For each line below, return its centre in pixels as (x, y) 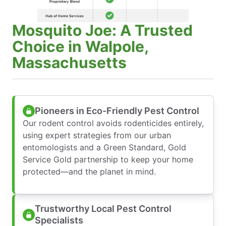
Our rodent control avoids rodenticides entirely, (113, 123)
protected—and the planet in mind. (89, 172)
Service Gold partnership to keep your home (108, 160)
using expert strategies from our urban (97, 135)
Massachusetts (69, 63)
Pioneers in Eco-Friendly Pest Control (117, 110)
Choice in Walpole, (80, 47)
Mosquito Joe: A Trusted (102, 31)
